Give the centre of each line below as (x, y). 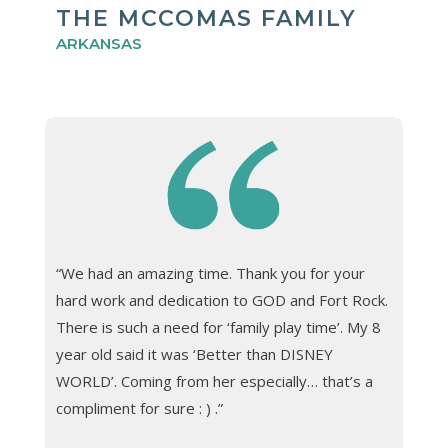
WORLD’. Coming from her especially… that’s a (214, 380)
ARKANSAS (98, 44)
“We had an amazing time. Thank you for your (210, 272)
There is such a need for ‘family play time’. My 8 (218, 326)
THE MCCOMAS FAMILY (206, 19)
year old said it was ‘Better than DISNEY (194, 353)
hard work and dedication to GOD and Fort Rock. (221, 299)
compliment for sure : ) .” (139, 407)
